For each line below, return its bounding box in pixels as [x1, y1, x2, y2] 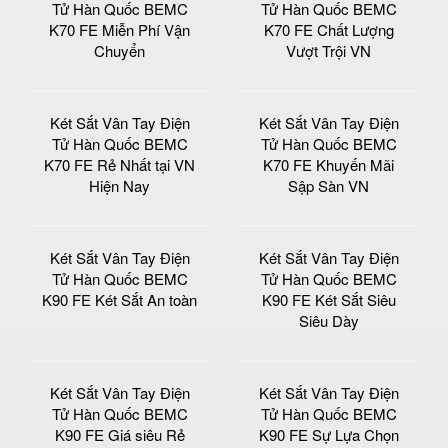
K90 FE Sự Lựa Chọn [258, 423, 399, 445]
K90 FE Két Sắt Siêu [261, 288, 396, 310]
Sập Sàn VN [288, 174, 369, 196]
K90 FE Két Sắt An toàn [42, 288, 197, 310]
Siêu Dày [298, 309, 359, 331]
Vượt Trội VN [286, 39, 371, 61]
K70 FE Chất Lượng [263, 18, 394, 40]
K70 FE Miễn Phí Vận [49, 18, 190, 40]
